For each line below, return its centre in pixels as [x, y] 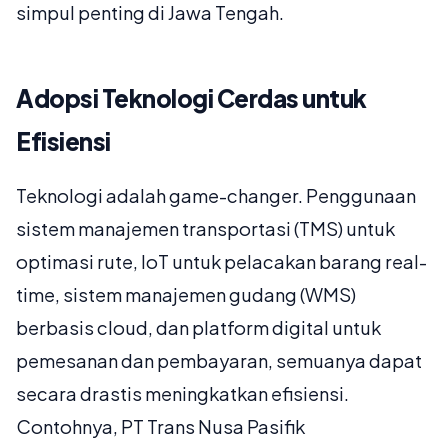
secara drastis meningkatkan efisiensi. [182, 394]
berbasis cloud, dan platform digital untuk [198, 328]
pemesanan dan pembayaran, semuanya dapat [219, 361]
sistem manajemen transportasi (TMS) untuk [205, 229]
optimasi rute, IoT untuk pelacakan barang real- [221, 262]
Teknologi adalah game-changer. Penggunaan [216, 196]
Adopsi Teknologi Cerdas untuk [191, 98]
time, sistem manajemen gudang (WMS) [186, 295]
